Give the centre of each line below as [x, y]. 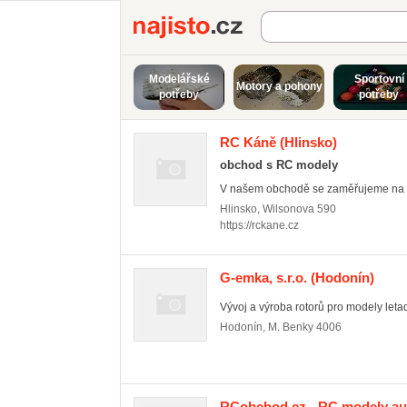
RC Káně [248, 142]
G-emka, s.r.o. [263, 278]
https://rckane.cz [259, 225]
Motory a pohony [279, 86]
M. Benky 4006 [305, 327]
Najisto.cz [293, 24]
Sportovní [379, 79]
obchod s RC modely [279, 165]
